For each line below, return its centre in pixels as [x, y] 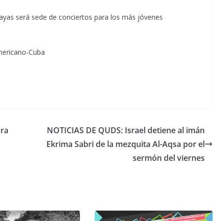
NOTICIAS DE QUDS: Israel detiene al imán [126, 130]
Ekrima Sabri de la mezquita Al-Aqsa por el [126, 144]
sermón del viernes [169, 158]
